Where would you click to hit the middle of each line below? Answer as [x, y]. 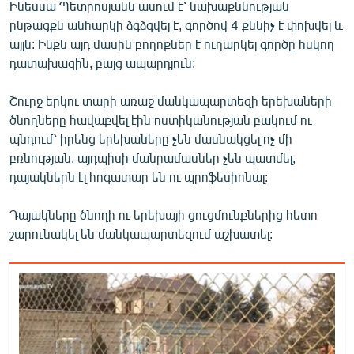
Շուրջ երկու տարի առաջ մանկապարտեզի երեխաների [171, 100]
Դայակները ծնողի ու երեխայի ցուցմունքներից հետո [164, 214]
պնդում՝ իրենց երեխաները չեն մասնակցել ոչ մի [151, 138]
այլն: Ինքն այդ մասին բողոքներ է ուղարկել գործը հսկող [172, 43]
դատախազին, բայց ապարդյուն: [102, 62]
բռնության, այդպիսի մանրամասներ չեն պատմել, [153, 157]
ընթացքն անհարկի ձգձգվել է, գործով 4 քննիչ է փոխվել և [176, 24]
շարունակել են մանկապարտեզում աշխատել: [141, 233]
